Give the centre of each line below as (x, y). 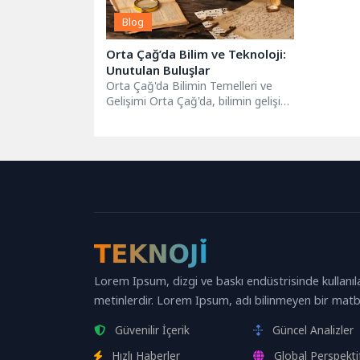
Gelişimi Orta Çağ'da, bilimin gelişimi (200, 101)
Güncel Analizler (313, 330)
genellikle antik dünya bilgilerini (185, 117)
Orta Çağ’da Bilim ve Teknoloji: (196, 54)
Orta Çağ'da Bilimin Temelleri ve (189, 86)
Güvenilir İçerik (152, 330)
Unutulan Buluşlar (158, 70)
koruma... (130, 132)
